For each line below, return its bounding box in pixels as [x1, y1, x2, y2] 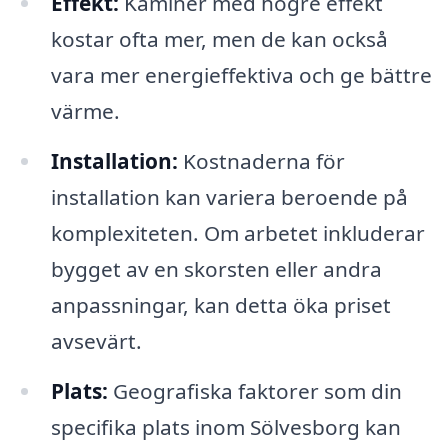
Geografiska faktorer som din [107, 376, 402, 405]
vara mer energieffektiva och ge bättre [50, 60, 432, 89]
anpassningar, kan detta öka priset [50, 290, 391, 319]
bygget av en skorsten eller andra [50, 254, 382, 283]
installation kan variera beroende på [50, 182, 408, 211]
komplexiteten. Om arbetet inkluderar [50, 218, 425, 247]
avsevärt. [50, 326, 142, 355]
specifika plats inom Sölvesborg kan [50, 412, 401, 441]
